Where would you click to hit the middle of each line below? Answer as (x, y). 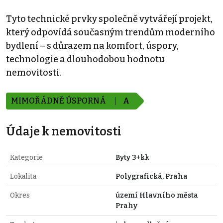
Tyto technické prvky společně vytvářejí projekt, (109, 19)
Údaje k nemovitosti (64, 132)
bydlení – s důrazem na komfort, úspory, (92, 46)
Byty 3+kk (132, 158)
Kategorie (26, 158)
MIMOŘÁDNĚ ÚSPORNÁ (59, 101)
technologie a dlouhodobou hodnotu (85, 59)
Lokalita (23, 177)
